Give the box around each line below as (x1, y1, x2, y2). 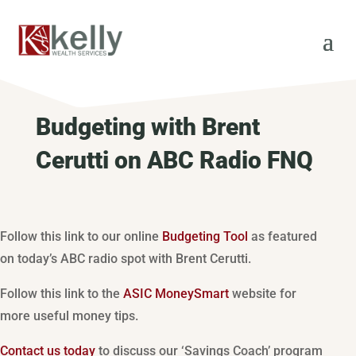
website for (229, 285, 296, 301)
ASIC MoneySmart (123, 285, 229, 301)
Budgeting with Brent (35, 113, 260, 141)
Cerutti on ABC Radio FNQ (35, 146, 313, 175)
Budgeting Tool (162, 228, 248, 244)
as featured (248, 228, 317, 244)
